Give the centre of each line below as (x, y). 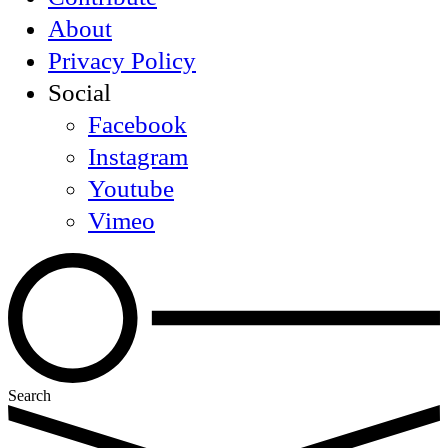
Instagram (138, 157)
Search (29, 395)
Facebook (137, 125)
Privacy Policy (122, 61)
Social (79, 93)
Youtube (131, 189)
